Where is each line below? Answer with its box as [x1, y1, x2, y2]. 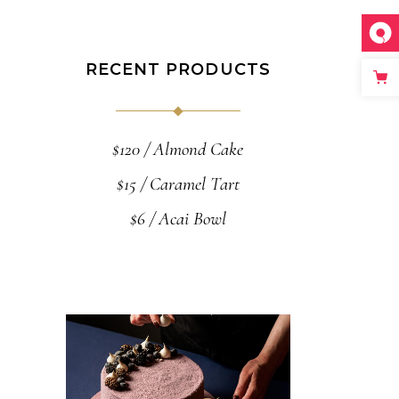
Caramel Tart [149, 173, 240, 195]
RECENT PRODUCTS [85, 60, 271, 79]
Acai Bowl [158, 208, 226, 230]
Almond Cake [153, 138, 244, 160]
